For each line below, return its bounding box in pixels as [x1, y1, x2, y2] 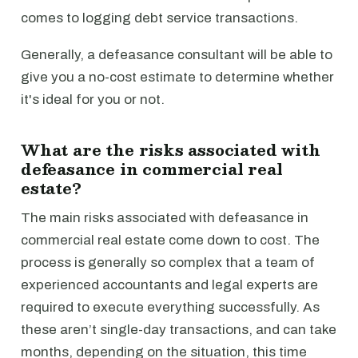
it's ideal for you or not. [21, 92, 165, 107]
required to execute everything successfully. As [21, 300, 320, 315]
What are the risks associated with [21, 137, 320, 162]
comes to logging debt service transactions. [21, 10, 298, 26]
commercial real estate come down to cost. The [21, 233, 320, 248]
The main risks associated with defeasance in [21, 210, 308, 225]
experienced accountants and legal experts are [21, 277, 318, 292]
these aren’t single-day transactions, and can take [21, 322, 336, 337]
